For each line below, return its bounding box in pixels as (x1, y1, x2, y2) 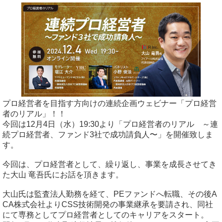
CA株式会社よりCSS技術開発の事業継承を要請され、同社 (2, 200, 213, 209)
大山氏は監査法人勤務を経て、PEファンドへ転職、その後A (2, 190, 217, 198)
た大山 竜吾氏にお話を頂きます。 (2, 170, 123, 179)
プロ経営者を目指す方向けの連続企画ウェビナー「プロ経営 (2, 99, 217, 108)
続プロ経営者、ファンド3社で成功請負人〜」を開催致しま (2, 130, 213, 139)
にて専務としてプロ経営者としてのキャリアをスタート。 (2, 211, 209, 219)
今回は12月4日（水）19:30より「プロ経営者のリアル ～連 (2, 120, 218, 128)
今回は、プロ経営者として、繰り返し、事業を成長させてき (2, 160, 217, 168)
